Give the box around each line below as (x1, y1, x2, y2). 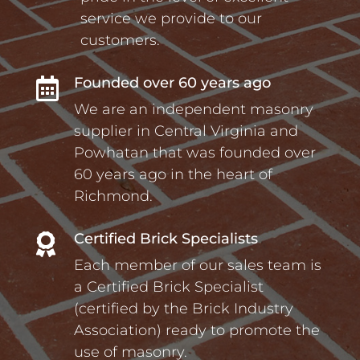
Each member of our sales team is (73, 256, 321, 275)
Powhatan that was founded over (73, 144, 316, 162)
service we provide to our (80, 10, 262, 28)
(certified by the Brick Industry (73, 300, 293, 318)
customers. (80, 31, 160, 50)
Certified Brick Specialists (73, 230, 258, 248)
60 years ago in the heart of (73, 166, 272, 184)
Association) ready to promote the (73, 321, 320, 340)
